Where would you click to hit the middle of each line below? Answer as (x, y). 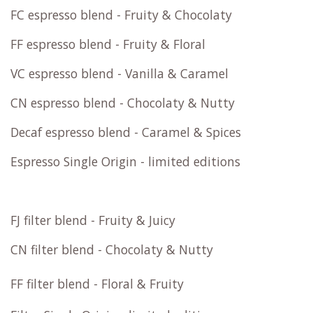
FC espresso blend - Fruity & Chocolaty (121, 15)
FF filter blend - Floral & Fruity (97, 284)
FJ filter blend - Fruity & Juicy (93, 220)
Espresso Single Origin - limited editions (125, 162)
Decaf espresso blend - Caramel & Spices (128, 132)
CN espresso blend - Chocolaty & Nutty (126, 103)
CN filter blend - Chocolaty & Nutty (114, 250)
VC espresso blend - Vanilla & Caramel (119, 74)
